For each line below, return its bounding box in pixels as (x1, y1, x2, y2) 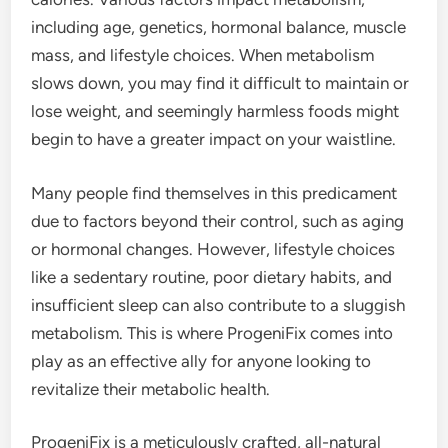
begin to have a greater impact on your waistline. (31, 129, 397, 150)
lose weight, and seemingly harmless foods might (31, 101, 400, 122)
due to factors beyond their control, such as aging (31, 210, 405, 231)
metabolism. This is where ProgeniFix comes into (31, 322, 394, 343)
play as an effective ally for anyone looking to (31, 350, 372, 371)
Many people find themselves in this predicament (31, 182, 398, 203)
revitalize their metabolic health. (31, 378, 271, 399)
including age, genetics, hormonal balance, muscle (31, 17, 407, 38)
